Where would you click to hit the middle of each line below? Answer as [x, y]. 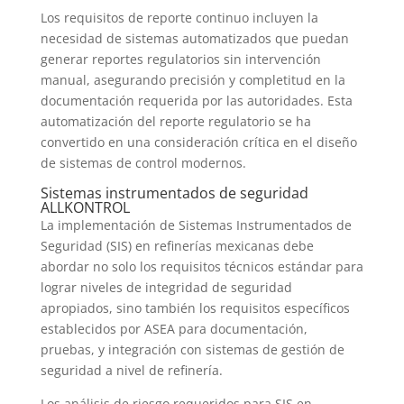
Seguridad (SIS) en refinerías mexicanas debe [177, 246]
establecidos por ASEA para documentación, [174, 329]
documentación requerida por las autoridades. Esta [196, 101]
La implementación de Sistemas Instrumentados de [196, 225]
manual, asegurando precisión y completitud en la [193, 80]
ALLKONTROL [85, 208]
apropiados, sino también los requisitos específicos [195, 308]
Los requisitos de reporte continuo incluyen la [179, 18]
